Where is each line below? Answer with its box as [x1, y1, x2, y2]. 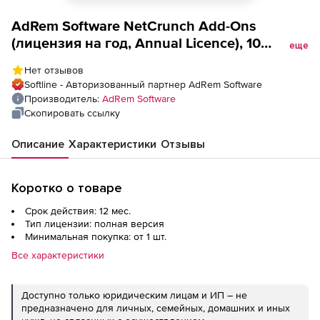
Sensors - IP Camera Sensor [11, 52, 190, 68]
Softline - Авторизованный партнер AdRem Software [24, 79, 262, 90]
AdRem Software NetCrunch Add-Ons [11, 18, 256, 34]
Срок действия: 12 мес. [25, 205, 131, 216]
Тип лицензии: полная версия [25, 218, 164, 229]
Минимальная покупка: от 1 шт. [25, 231, 166, 242]
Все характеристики [11, 249, 104, 261]
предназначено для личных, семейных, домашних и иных [21, 302, 290, 314]
